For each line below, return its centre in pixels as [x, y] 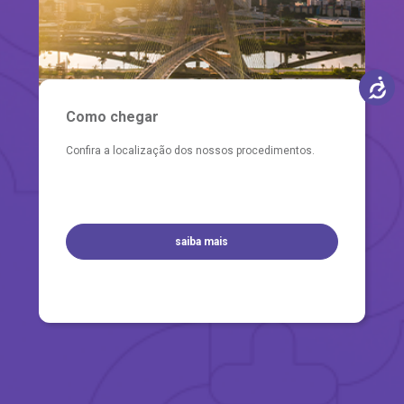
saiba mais [202, 241]
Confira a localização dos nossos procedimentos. [190, 150]
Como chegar [112, 116]
